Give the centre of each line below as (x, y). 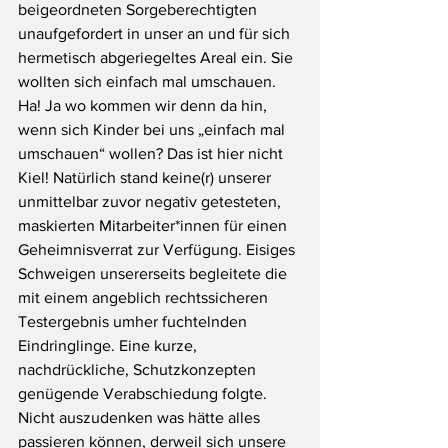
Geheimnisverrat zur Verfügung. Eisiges (158, 249)
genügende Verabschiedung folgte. (144, 393)
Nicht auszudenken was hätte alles (141, 417)
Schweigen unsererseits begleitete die (154, 273)
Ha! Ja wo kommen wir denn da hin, (144, 105)
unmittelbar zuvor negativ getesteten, (151, 201)
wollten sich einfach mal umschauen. (149, 81)
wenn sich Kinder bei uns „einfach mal (153, 129)
